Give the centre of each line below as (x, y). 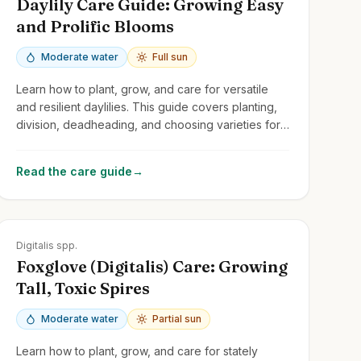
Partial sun (176, 318)
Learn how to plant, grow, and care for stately (137, 351)
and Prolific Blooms (95, 26)
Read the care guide (74, 171)
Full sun (170, 56)
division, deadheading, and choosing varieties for (148, 124)
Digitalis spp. (46, 245)
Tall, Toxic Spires (83, 288)
